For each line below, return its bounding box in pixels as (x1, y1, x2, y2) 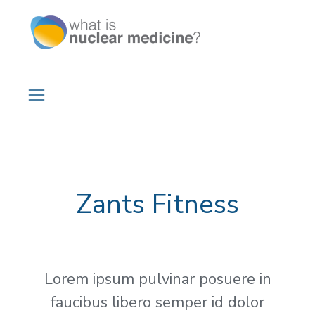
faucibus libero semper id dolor (51, 291, 264, 313)
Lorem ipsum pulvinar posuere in (44, 268, 271, 290)
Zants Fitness (76, 186, 239, 222)
